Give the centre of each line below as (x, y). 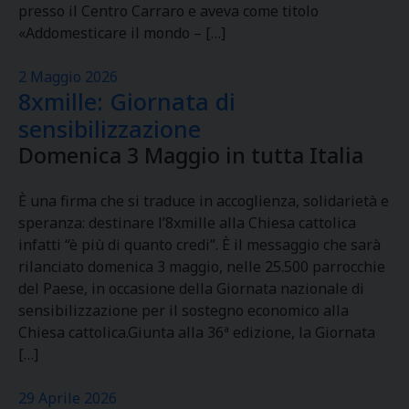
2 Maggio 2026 (68, 77)
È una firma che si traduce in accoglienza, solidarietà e (204, 201)
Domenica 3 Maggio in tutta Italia (191, 155)
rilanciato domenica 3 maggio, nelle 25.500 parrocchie (202, 267)
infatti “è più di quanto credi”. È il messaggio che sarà (199, 245)
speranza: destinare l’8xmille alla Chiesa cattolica (187, 223)
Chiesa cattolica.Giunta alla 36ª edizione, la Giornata (197, 332)
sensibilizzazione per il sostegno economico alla (184, 310)
